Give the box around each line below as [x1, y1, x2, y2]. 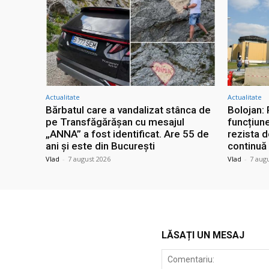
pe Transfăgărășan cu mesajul [46, 116, 184, 128]
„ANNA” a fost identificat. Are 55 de [46, 128, 209, 141]
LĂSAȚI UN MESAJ [161, 229, 244, 241]
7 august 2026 [68, 154, 110, 164]
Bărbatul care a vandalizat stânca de [46, 104, 211, 116]
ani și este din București [46, 140, 155, 153]
